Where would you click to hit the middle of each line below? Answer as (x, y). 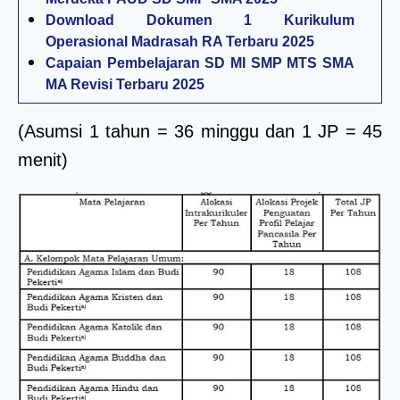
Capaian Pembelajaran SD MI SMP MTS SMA (200, 62)
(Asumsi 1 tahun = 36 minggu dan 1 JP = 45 (200, 131)
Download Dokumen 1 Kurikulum (200, 20)
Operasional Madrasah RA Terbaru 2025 (180, 41)
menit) (43, 159)
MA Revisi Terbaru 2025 (125, 84)
